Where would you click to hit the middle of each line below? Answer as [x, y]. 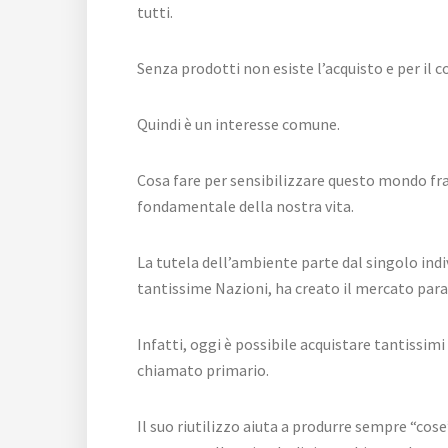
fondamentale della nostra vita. [245, 206]
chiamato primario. [203, 370]
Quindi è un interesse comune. [238, 124]
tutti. [155, 12]
